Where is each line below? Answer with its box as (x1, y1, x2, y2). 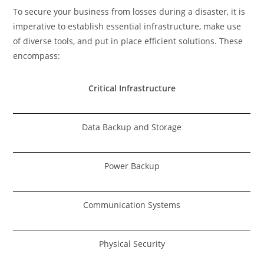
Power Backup (104, 160, 160, 171)
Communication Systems (83, 199, 181, 210)
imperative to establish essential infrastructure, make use (13, 20, 242, 32)
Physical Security (98, 237, 165, 249)
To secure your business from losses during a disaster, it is (13, 5, 246, 17)
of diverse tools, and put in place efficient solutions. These (13, 35, 243, 47)
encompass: (13, 49, 61, 61)
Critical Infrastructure (88, 82, 176, 94)
